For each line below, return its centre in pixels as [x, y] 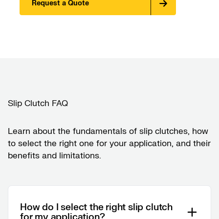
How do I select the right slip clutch [96, 208]
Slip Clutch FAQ [38, 104]
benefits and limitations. [55, 156]
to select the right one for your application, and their [109, 144]
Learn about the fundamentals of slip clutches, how [108, 131]
